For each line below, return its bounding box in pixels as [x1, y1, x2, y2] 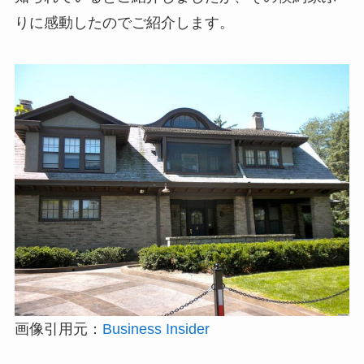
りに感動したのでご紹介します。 [14, 14, 234, 31]
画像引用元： [14, 320, 102, 337]
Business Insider [102, 320, 210, 337]
